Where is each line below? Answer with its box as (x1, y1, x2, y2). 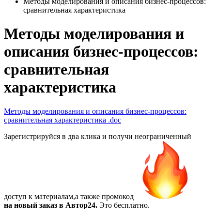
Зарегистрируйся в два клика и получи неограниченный (4, 132, 191, 140)
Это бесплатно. (97, 201, 150, 209)
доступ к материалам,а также (4, 192, 102, 201)
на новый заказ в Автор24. (4, 201, 97, 209)
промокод (102, 192, 134, 201)
